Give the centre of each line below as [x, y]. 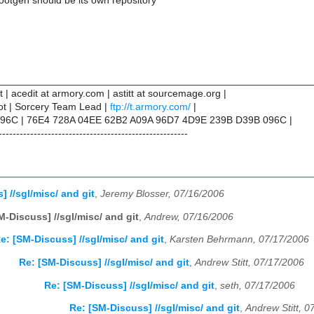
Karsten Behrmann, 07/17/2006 [239, 240]
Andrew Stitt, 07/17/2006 [250, 263]
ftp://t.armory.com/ [150, 107]
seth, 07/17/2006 [258, 285]
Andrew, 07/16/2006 [189, 217]
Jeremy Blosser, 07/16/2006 [162, 194]
